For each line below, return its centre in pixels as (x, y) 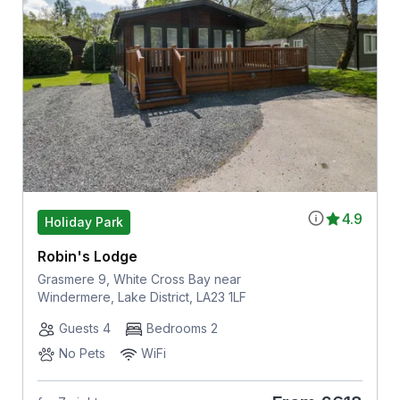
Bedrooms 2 (182, 328)
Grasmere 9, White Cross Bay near (139, 279)
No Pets (82, 353)
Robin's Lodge (87, 256)
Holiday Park (83, 221)
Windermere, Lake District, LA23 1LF (142, 296)
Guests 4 (84, 328)
